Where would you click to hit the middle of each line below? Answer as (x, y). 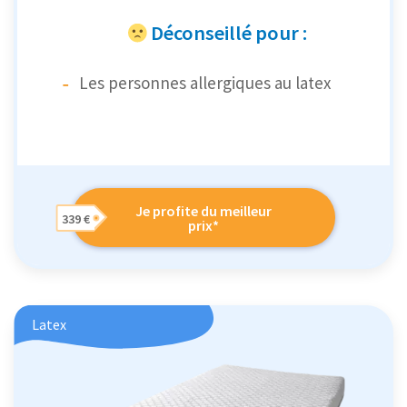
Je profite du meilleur (203, 210)
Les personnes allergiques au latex (205, 83)
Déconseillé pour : (228, 32)
